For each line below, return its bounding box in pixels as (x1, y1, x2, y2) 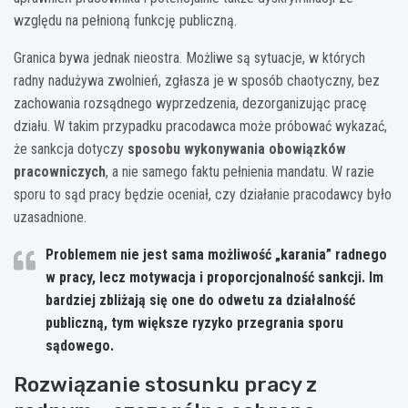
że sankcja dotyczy (14, 139, 127, 158)
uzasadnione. (14, 208, 87, 226)
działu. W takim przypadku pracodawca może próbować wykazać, (14, 117, 387, 135)
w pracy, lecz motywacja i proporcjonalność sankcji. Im (46, 268, 383, 286)
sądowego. (46, 336, 114, 354)
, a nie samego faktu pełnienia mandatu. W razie (106, 162, 374, 180)
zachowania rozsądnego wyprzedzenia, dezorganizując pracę (14, 94, 367, 112)
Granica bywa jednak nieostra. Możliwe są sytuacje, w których (14, 48, 365, 66)
